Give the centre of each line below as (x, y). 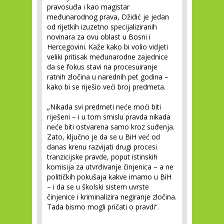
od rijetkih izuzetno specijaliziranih (102, 27)
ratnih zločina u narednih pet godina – (108, 77)
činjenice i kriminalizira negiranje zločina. (112, 197)
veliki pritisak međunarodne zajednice (107, 57)
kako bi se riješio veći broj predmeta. (106, 87)
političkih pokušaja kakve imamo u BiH (109, 177)
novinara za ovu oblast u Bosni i (99, 37)
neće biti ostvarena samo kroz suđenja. (111, 127)
